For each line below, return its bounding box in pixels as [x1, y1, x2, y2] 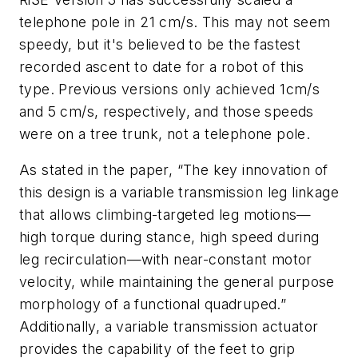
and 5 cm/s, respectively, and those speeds [19, 102, 314, 120]
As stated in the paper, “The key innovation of [19, 161, 328, 179]
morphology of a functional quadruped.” [19, 296, 287, 313]
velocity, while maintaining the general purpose [19, 273, 335, 291]
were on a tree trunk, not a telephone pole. [19, 125, 311, 142]
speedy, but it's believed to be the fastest [19, 35, 301, 53]
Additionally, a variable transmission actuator [19, 318, 319, 336]
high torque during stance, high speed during [19, 229, 320, 246]
